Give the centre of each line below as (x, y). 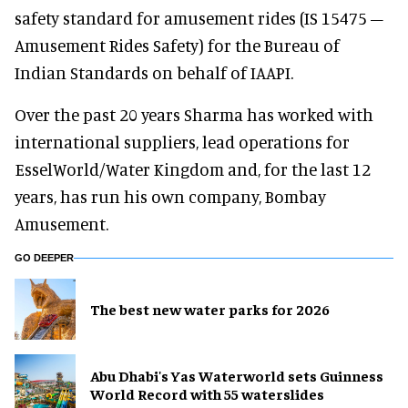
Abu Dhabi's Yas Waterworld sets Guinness (237, 376)
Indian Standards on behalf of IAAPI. (154, 72)
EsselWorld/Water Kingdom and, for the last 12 (193, 168)
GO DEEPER (44, 257)
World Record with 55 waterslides (207, 394)
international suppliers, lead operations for (182, 141)
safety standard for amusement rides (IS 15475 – (199, 17)
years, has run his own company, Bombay (170, 196)
